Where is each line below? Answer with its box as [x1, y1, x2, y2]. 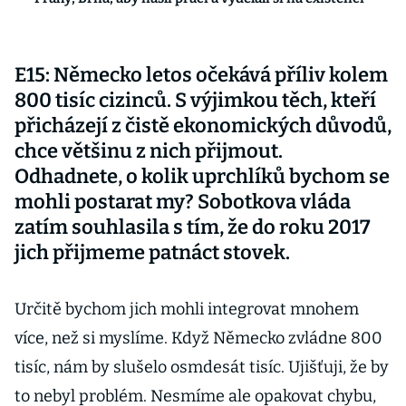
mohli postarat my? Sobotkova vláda [14, 189, 351, 214]
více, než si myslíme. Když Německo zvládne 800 [14, 328, 382, 348]
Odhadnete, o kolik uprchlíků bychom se [14, 164, 390, 188]
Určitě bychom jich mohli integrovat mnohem [14, 299, 359, 319]
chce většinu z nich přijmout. [14, 139, 283, 163]
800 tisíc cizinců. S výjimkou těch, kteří [14, 88, 376, 112]
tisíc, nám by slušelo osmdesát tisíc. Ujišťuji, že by [14, 357, 389, 377]
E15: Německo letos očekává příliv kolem [14, 63, 388, 87]
